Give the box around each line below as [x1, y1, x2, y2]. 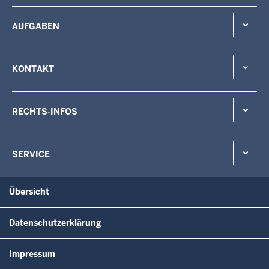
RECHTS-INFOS [12, 106, 77, 118]
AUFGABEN [12, 21, 59, 32]
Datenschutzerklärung [9, 217, 101, 229]
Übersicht [9, 186, 49, 198]
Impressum [9, 249, 55, 260]
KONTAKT [12, 64, 54, 75]
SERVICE [12, 149, 50, 160]
